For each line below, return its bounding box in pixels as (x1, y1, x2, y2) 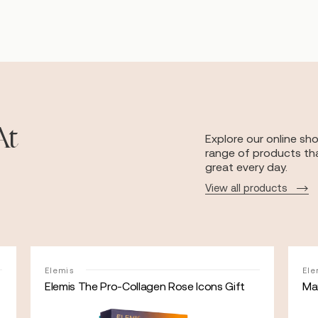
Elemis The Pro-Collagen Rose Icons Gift (45, 280, 246, 292)
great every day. (205, 160, 288, 173)
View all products (205, 182, 287, 194)
